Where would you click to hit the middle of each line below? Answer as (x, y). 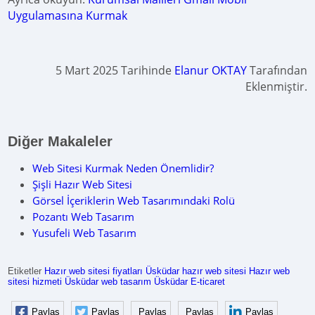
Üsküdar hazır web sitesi (196, 271)
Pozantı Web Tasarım (84, 217)
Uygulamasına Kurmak (68, 15)
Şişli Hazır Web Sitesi (83, 184)
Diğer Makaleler (60, 141)
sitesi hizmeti (35, 282)
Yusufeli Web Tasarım (85, 233)
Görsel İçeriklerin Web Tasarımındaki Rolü (134, 200)
